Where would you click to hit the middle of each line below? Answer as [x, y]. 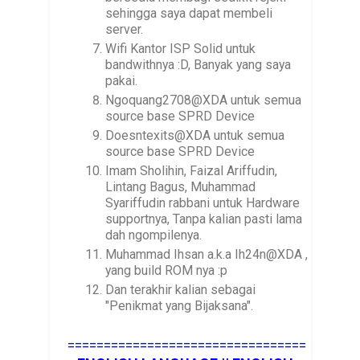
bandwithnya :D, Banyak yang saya [198, 64]
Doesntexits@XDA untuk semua [195, 135]
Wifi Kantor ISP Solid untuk [181, 48]
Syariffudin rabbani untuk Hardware [203, 202]
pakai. [122, 80]
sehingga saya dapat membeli [189, 13]
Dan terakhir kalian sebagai [181, 289]
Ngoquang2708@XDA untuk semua [204, 100]
